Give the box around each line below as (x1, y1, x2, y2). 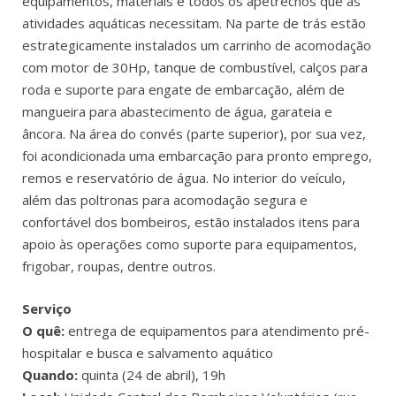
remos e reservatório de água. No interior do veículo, (22, 169, 346, 187)
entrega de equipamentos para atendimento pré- (65, 321, 369, 339)
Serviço (22, 299, 72, 317)
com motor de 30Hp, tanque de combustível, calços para (22, 58, 368, 77)
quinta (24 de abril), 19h (78, 365, 225, 384)
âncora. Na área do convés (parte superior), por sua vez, (22, 125, 366, 143)
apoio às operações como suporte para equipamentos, (22, 235, 357, 254)
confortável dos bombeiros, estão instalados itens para (22, 213, 360, 232)
